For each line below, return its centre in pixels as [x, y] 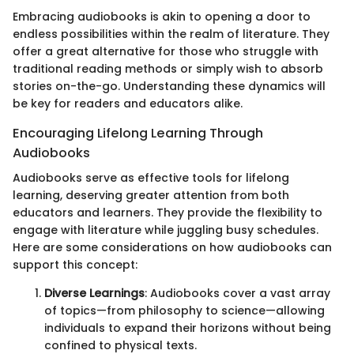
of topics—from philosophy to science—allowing [185, 311]
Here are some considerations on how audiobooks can [172, 248]
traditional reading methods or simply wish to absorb [168, 68]
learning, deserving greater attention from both [151, 196]
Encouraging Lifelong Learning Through [138, 133]
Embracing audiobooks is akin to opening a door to [162, 16]
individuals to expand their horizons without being [188, 328]
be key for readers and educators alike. [128, 103]
